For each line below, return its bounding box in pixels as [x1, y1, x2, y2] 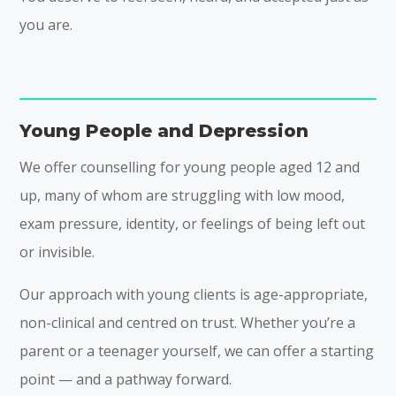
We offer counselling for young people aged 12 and [19, 156, 361, 177]
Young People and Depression [19, 119, 309, 141]
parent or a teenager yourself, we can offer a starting [19, 340, 375, 361]
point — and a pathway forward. [19, 369, 232, 389]
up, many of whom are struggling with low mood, [19, 185, 346, 205]
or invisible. [19, 241, 95, 262]
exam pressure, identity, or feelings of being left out [19, 213, 366, 233]
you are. [19, 14, 73, 34]
